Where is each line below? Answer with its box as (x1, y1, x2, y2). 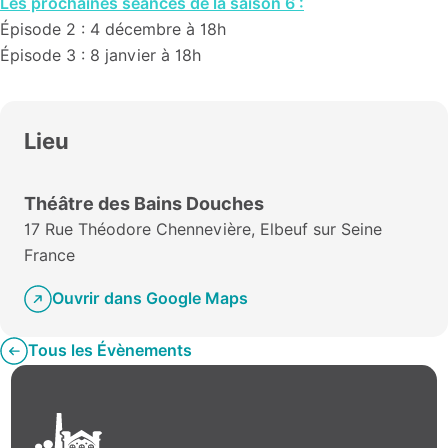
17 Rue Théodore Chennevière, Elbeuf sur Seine (24, 220, 382, 239)
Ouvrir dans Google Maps (52, 289, 248, 308)
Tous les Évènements (28, 341, 192, 360)
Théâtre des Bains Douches (24, 193, 264, 214)
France (24, 246, 75, 265)
